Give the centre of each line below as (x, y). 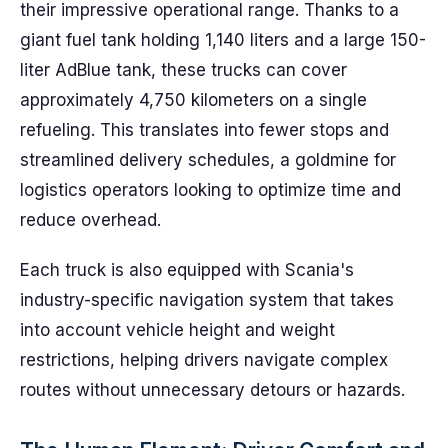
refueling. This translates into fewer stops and (204, 130)
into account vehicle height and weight (177, 330)
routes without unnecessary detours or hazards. (212, 390)
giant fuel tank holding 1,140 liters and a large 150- (223, 40)
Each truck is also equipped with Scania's (187, 270)
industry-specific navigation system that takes (207, 300)
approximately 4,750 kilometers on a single (193, 100)
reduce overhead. (90, 220)
